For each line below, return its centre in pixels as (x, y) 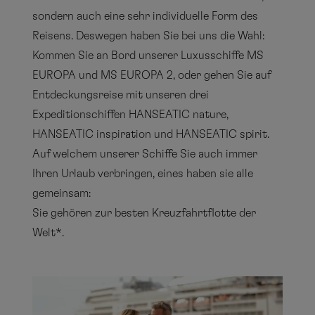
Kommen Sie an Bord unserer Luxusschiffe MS (148, 56)
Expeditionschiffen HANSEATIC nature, (131, 115)
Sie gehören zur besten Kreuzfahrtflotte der (144, 213)
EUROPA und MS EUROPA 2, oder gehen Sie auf (152, 75)
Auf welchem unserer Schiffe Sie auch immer (145, 154)
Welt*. (49, 233)
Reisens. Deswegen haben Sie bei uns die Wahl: (149, 36)
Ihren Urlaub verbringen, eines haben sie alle (143, 174)
